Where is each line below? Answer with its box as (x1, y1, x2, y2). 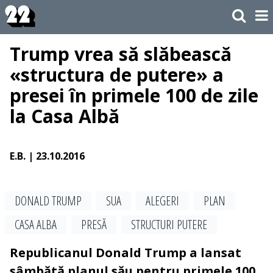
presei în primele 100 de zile (10, 83, 258, 108)
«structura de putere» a (10, 62, 224, 88)
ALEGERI (146, 193, 179, 210)
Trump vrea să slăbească (10, 41, 232, 67)
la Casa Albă (10, 104, 119, 129)
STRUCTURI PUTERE (131, 216, 207, 233)
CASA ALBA (15, 216, 57, 233)
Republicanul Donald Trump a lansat (10, 244, 241, 261)
